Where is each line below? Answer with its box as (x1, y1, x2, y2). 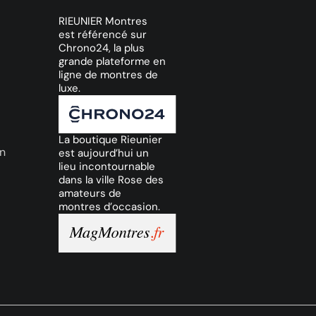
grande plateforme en (59, 54, 166, 68)
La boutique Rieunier (59, 133, 163, 147)
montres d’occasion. (59, 200, 161, 214)
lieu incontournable (59, 159, 156, 174)
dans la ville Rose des (59, 173, 164, 188)
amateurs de (59, 186, 122, 201)
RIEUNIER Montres (59, 13, 148, 28)
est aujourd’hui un (59, 146, 150, 161)
